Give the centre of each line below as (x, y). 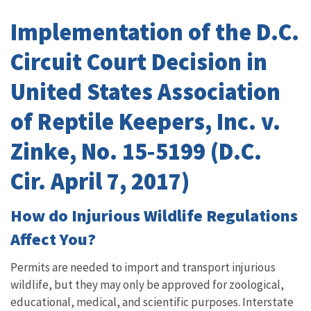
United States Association (145, 91)
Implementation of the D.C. (155, 32)
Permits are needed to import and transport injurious (143, 267)
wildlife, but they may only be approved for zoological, (147, 284)
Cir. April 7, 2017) (100, 181)
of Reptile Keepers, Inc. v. (145, 121)
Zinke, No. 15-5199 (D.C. (136, 151)
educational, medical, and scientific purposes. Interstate (152, 302)
